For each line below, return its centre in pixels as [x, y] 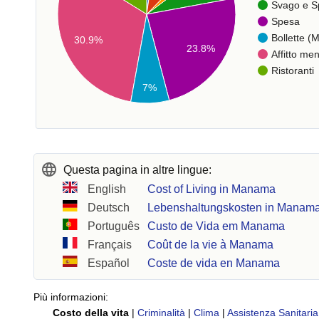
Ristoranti [293, 70]
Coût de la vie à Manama [211, 245]
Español [109, 263]
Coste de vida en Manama [214, 263]
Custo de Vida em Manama [216, 226]
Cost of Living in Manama [212, 189]
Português [114, 226]
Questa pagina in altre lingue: [137, 170]
